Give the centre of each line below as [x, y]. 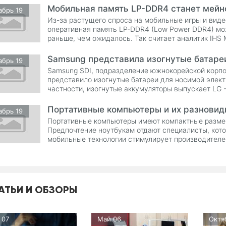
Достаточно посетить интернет [100, 148]
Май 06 [109, 219]
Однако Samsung [77, 98]
